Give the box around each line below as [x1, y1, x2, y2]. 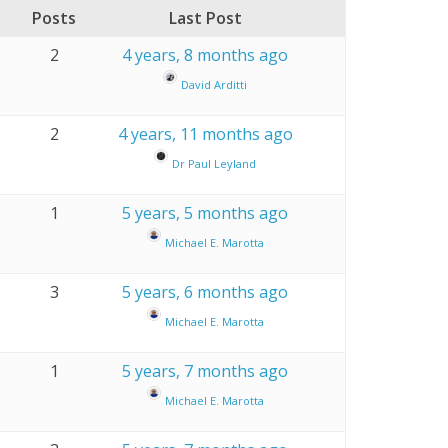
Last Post [168, 6, 242, 29]
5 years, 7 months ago [122, 359, 289, 382]
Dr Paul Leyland [172, 155, 257, 171]
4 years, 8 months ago [122, 43, 289, 66]
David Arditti [181, 76, 248, 92]
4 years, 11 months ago [117, 122, 293, 145]
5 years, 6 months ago [122, 280, 289, 303]
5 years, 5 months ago [122, 201, 289, 224]
